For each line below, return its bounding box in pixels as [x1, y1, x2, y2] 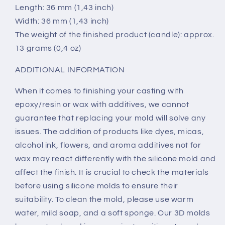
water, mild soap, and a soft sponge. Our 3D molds [15, 209, 210, 217]
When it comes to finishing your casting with [15, 87, 184, 95]
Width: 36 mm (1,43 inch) [15, 17, 109, 25]
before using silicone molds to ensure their [15, 182, 178, 190]
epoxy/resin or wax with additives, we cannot [15, 100, 189, 109]
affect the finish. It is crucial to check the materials [15, 168, 209, 177]
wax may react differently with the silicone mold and [15, 155, 216, 163]
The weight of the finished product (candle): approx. [15, 30, 214, 39]
